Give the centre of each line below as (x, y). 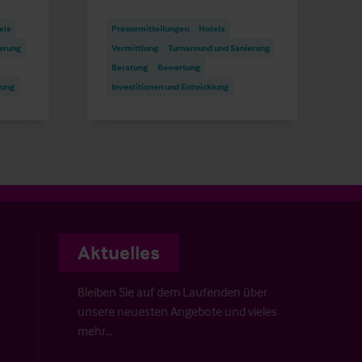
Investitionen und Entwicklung (170, 86)
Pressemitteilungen (150, 28)
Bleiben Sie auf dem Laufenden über (173, 291)
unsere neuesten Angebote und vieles (177, 311)
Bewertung (179, 67)
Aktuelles (119, 252)
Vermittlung (135, 47)
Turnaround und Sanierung (219, 47)
